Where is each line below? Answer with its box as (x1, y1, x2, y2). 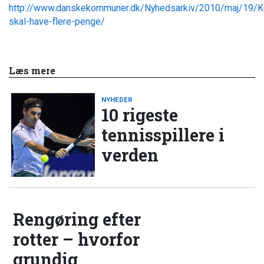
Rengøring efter (13, 208, 141, 231)
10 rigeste (101, 104, 179, 127)
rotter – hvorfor (13, 228, 140, 251)
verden (101, 144, 159, 167)
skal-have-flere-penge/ (9, 15, 105, 27)
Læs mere (9, 64, 55, 77)
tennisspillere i (101, 124, 225, 147)
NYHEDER (101, 95, 133, 104)
